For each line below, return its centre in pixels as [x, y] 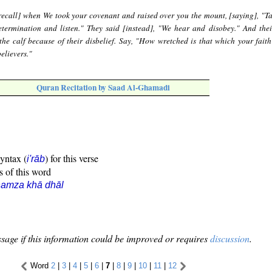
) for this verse [72, 158]
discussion [230, 239]
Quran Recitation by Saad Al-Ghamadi [103, 88]
